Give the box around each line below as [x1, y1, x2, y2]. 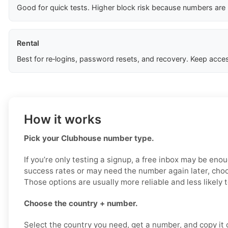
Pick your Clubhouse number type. [24, 133, 154, 144]
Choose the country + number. [24, 198, 138, 209]
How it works [24, 112, 101, 127]
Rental [17, 39, 39, 48]
